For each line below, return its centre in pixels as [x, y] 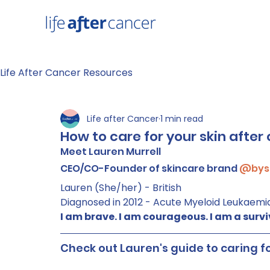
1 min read [182, 118]
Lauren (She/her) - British [121, 188]
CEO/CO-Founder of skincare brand [150, 168]
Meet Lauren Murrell [111, 152]
